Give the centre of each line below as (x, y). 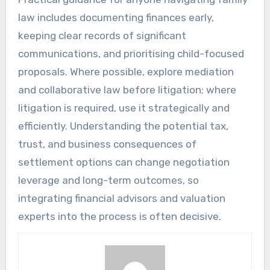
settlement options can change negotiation (124, 162)
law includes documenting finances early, (116, 17)
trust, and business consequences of (107, 144)
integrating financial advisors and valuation (121, 198)
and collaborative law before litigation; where (127, 89)
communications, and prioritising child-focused (131, 53)
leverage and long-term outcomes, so (108, 180)
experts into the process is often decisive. (119, 216)
